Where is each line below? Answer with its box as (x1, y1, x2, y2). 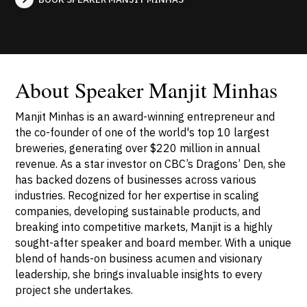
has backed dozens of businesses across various (15, 172, 257, 187)
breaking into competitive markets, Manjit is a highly (15, 219, 273, 234)
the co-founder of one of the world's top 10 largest (15, 125, 270, 140)
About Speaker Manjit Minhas (15, 75, 278, 105)
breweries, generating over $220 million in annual (15, 140, 261, 156)
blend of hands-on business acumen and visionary (15, 251, 263, 266)
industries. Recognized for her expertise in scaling (15, 188, 260, 203)
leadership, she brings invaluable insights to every (15, 267, 263, 282)
